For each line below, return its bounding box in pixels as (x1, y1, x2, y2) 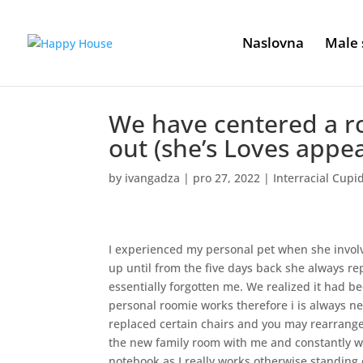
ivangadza (125, 170, 181, 186)
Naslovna (242, 33, 304, 52)
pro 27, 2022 (193, 170, 261, 186)
